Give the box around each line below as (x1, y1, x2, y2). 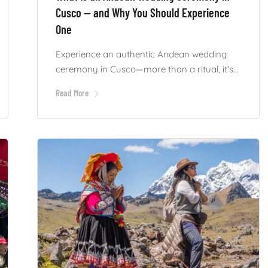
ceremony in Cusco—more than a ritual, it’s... (55, 63, 239, 75)
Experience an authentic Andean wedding (55, 48, 227, 60)
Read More (55, 87, 89, 99)
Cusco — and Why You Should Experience (55, 5, 230, 20)
